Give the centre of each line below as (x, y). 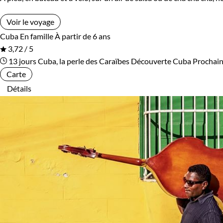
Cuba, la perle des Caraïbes (84, 61)
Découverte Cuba (161, 61)
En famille (37, 36)
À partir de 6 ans (83, 36)
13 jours (22, 61)
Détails (19, 89)
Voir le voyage (30, 22)
